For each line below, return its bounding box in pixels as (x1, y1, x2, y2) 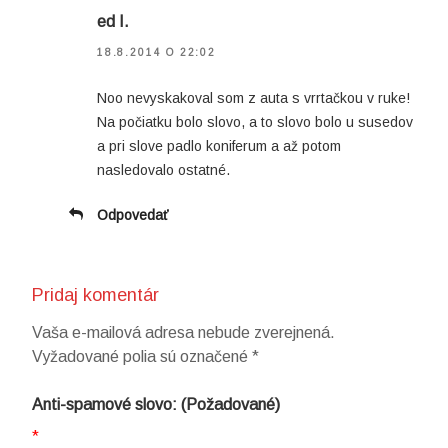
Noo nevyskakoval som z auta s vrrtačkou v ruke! (97, 89, 410, 106)
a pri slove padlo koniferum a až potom (97, 137, 341, 154)
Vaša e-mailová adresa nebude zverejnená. (32, 324, 335, 342)
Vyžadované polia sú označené (32, 348, 252, 366)
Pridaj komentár (32, 284, 159, 305)
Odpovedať (97, 206, 168, 223)
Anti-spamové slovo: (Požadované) (32, 396, 280, 414)
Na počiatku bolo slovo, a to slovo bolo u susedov (97, 113, 413, 130)
